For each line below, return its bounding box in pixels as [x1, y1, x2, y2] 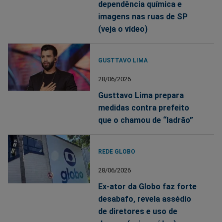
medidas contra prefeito [98, 103, 190, 112]
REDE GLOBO [98, 148, 136, 155]
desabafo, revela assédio [98, 194, 192, 204]
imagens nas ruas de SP [98, 11, 188, 21]
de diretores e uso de [98, 206, 178, 216]
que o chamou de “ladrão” [98, 115, 194, 125]
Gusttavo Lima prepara [98, 90, 184, 100]
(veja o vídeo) [98, 24, 148, 34]
